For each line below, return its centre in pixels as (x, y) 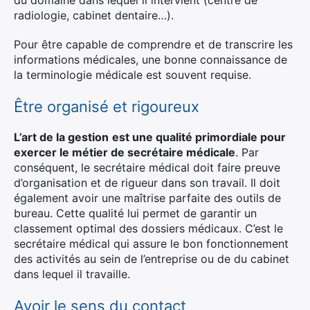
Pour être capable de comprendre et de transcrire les (153, 45)
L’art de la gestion (61, 137)
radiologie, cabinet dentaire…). (94, 16)
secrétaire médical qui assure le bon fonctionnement (151, 244)
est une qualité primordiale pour (199, 137)
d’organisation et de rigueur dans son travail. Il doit (147, 183)
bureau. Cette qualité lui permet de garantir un (135, 213)
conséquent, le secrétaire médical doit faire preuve (147, 168)
